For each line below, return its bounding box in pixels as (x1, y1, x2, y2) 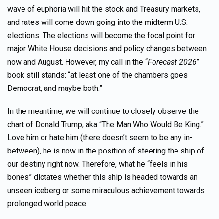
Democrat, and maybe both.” (7, 84, 102, 93)
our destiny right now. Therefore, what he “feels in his (7, 159, 188, 169)
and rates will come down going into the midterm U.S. (7, 18, 188, 27)
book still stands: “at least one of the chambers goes (7, 70, 188, 80)
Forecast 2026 (148, 57, 197, 66)
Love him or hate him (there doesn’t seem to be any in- (7, 133, 193, 142)
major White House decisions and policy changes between (7, 44, 207, 53)
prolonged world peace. (7, 199, 88, 208)
